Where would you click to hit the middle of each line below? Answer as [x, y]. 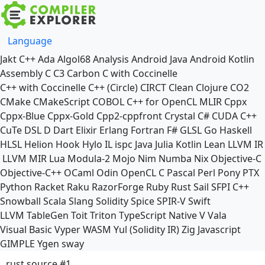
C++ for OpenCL [162, 102]
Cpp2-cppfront [129, 116]
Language [30, 41]
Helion [39, 144]
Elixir [86, 130]
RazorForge [118, 187]
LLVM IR [245, 144]
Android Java [159, 59]
